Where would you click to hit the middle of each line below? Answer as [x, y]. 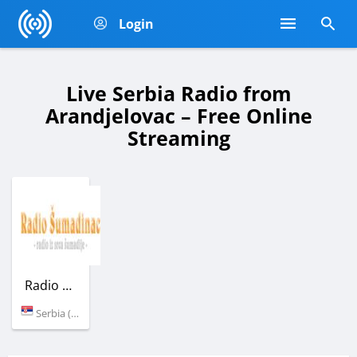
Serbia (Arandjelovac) [52, 313]
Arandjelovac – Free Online [178, 116]
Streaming [178, 138]
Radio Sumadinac [67, 285]
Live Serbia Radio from [178, 93]
